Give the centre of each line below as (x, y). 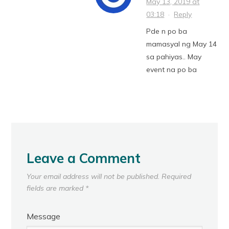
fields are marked (56, 188)
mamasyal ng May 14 (182, 44)
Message (44, 216)
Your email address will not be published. (93, 176)
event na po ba (172, 69)
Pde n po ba (167, 31)
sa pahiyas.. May (174, 56)
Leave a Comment (84, 158)
